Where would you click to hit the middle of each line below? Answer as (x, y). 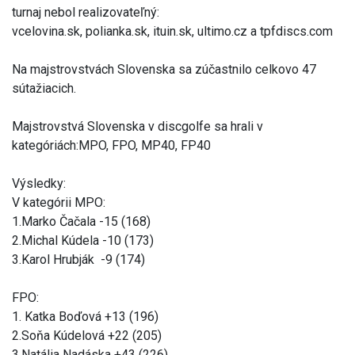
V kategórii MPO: (59, 202)
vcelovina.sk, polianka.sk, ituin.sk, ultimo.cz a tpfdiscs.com (172, 31)
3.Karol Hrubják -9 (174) (78, 259)
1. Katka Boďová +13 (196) (85, 316)
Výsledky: (39, 183)
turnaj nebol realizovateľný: (86, 12)
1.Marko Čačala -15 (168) (81, 221)
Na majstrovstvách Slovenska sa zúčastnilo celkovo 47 (164, 69)
